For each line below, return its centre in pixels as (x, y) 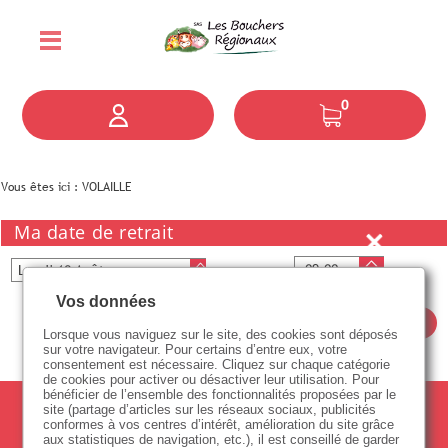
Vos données (106, 301)
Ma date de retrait (94, 231)
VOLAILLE (107, 186)
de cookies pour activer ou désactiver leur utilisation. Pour (211, 379)
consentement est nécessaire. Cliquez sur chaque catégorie (217, 364)
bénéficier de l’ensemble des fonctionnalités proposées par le (220, 394)
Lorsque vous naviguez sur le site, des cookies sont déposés (221, 334)
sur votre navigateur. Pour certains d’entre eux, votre (195, 349)
